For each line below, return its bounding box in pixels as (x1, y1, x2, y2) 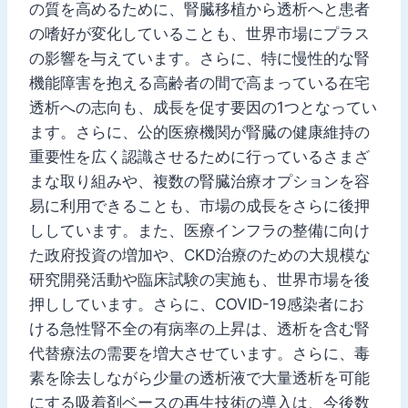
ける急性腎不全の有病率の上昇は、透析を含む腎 (29, 319, 370, 338)
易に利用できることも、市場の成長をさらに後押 (29, 196, 370, 215)
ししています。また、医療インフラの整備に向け (29, 220, 370, 240)
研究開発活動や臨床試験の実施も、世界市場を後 (29, 270, 370, 289)
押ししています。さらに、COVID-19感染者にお (29, 294, 364, 313)
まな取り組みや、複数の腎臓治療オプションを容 (29, 171, 370, 190)
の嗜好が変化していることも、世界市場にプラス (29, 24, 370, 43)
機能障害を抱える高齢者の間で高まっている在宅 (29, 73, 370, 92)
